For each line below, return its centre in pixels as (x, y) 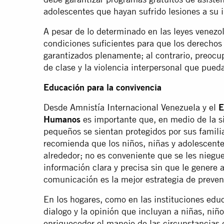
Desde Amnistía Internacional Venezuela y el (131, 107)
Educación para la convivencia (102, 87)
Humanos (62, 119)
